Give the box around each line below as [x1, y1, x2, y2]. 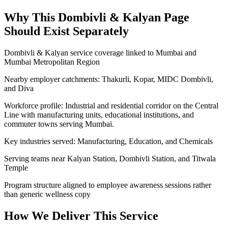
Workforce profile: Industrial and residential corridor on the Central [4, 101, 218, 110]
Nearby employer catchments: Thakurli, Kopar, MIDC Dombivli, [4, 75, 213, 84]
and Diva [4, 84, 34, 93]
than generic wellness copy [4, 190, 91, 199]
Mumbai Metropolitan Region [4, 58, 100, 67]
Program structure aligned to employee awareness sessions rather [4, 181, 211, 190]
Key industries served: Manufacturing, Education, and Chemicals [4, 137, 213, 146]
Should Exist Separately [4, 24, 129, 38]
